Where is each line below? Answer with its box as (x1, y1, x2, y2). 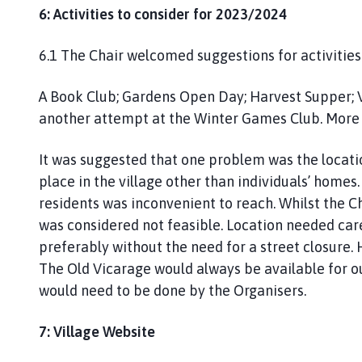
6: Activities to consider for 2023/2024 (39, 5, 287, 23)
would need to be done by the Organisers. (39, 281, 306, 299)
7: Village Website (39, 322, 155, 340)
